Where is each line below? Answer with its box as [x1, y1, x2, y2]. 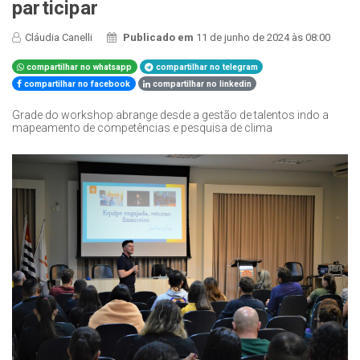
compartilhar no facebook [22, 78, 131, 89]
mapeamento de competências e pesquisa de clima [12, 121, 272, 134]
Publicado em [123, 31, 197, 43]
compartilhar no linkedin [150, 78, 252, 89]
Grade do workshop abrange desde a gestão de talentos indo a [12, 108, 329, 121]
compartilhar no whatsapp [24, 61, 133, 72]
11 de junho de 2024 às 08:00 [196, 31, 331, 43]
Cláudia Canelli [25, 31, 92, 43]
